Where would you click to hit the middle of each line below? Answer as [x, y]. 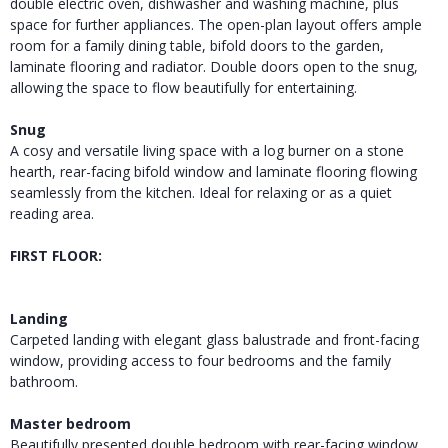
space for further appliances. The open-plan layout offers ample [216, 24]
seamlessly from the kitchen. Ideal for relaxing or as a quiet [201, 192]
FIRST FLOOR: [56, 255]
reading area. [52, 213]
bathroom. [44, 381]
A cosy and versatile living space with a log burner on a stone [207, 150]
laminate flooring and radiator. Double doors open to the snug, [214, 66]
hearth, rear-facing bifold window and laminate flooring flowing [213, 171]
